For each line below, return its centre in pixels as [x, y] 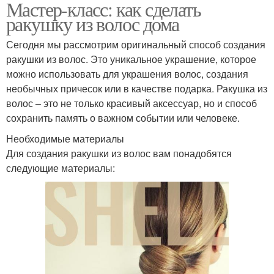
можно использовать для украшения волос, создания [127, 73]
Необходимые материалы [65, 138]
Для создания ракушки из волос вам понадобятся [119, 153]
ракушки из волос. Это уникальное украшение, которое [131, 59]
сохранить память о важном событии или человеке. [123, 117]
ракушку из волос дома [93, 23]
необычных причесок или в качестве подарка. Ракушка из [137, 88]
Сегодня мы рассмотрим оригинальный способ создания [136, 44]
